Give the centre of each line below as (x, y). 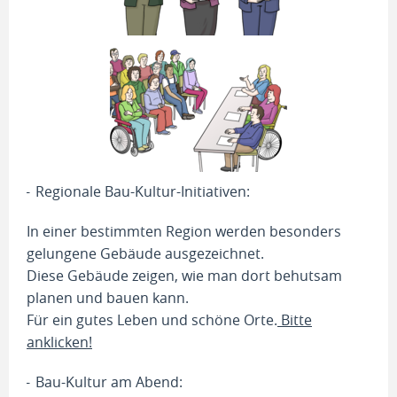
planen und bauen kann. (108, 298)
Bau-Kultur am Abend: (109, 382)
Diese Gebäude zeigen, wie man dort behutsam (184, 276)
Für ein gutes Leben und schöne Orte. (152, 320)
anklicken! (59, 342)
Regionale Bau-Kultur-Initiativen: (143, 191)
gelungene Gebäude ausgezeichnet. (145, 253)
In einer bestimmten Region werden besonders (184, 231)
